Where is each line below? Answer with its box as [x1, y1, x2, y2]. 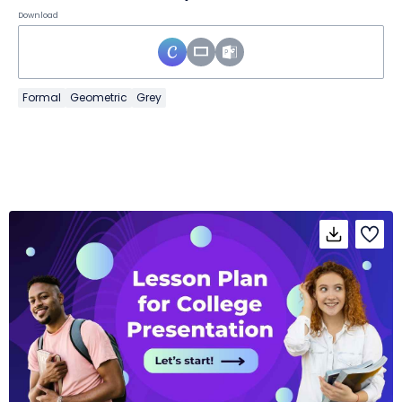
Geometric [70, 89, 127, 105]
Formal [22, 89, 61, 105]
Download [18, 9, 58, 21]
